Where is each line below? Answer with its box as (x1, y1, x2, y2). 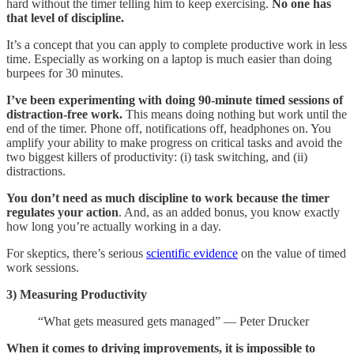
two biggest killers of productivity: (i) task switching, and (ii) (6, 149, 307, 164)
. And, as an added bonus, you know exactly (119, 205, 340, 219)
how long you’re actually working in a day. (6, 219, 221, 233)
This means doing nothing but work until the (122, 107, 347, 121)
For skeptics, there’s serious (6, 246, 146, 260)
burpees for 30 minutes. (6, 66, 123, 80)
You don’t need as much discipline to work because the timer (6, 190, 330, 205)
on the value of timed (238, 246, 346, 260)
